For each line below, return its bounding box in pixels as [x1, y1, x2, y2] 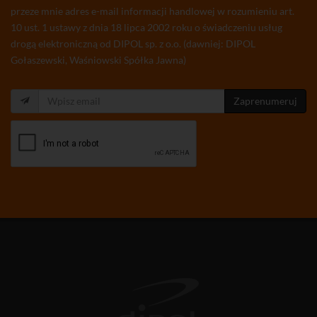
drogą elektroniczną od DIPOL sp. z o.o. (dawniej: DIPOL [11, 37, 255, 50]
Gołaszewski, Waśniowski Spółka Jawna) [11, 53, 186, 66]
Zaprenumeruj [234, 94, 297, 107]
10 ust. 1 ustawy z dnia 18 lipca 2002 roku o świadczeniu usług [11, 21, 282, 33]
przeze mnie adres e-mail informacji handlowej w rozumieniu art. [11, 4, 294, 17]
